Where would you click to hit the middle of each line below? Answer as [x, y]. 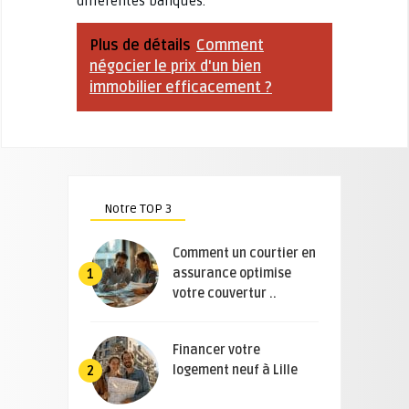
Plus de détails [140, 45]
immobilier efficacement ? [180, 87]
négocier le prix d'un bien [175, 66]
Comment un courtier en [244, 253]
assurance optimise [232, 273]
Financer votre [216, 350]
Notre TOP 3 [138, 208]
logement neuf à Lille [235, 370]
